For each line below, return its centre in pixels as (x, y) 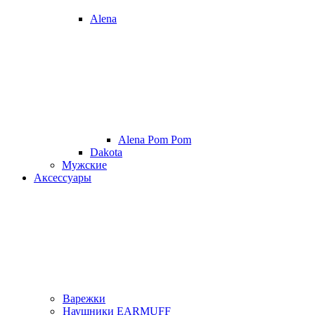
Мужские (84, 165)
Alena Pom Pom (155, 140)
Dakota (106, 152)
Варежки (84, 298)
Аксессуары (63, 178)
